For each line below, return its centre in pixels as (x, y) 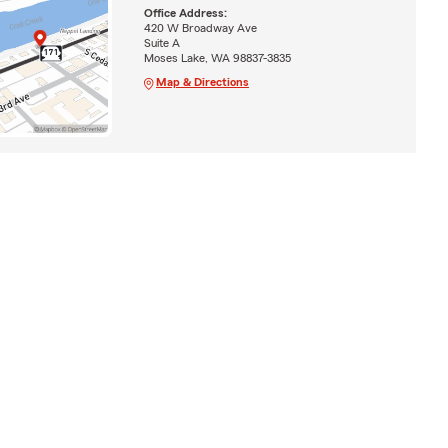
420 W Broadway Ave (200, 28)
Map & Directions (202, 82)
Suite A (161, 43)
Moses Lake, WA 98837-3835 (217, 58)
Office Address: (185, 13)
